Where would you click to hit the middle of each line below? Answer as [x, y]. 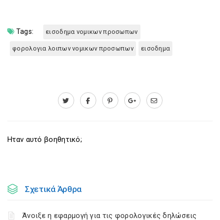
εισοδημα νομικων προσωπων [92, 32]
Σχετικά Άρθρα [54, 189]
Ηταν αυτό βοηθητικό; [45, 139]
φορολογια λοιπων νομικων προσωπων [73, 48]
